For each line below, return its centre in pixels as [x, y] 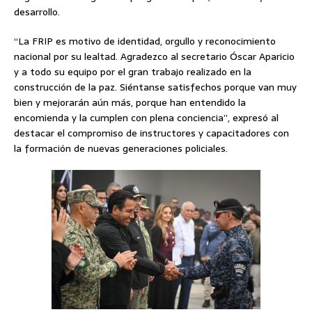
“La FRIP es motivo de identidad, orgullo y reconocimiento [145, 41]
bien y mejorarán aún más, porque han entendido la [130, 103]
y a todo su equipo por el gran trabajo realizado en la [133, 72]
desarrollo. [37, 12]
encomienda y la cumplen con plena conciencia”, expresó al [146, 118]
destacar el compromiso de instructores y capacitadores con [151, 133]
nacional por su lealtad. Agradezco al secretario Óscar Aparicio [154, 57]
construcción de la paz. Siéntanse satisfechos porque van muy [155, 87]
